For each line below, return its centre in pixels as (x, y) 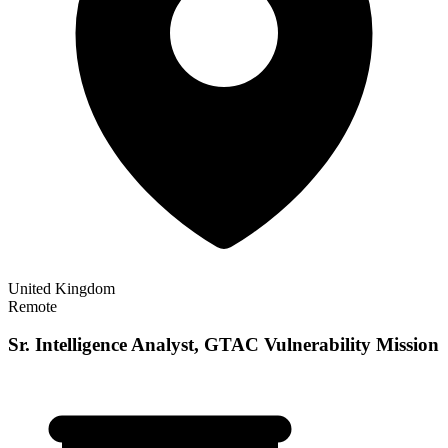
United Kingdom (61, 288)
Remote (32, 306)
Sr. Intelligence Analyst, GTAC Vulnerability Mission (223, 345)
